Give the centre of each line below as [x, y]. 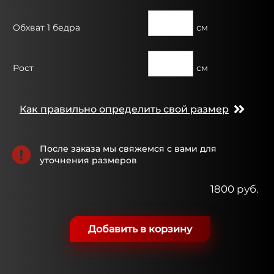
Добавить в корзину [140, 229]
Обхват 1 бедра [46, 28]
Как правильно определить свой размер [124, 109]
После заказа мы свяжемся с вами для [128, 148]
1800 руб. [235, 189]
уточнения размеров [88, 160]
